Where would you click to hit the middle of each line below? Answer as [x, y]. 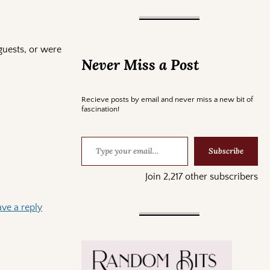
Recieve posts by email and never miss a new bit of [167, 99]
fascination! [100, 109]
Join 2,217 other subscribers [201, 176]
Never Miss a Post [140, 64]
